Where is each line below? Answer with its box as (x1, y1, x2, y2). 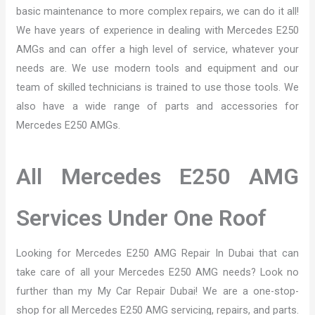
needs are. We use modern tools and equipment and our (15, 61, 300, 75)
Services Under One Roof (15, 204, 266, 231)
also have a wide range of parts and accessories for (15, 99, 300, 112)
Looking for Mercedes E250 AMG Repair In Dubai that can (15, 246, 300, 259)
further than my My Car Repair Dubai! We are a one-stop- (15, 284, 300, 297)
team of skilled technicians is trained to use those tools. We (15, 80, 300, 94)
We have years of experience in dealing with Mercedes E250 (15, 23, 300, 37)
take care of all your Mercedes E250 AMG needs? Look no (15, 265, 300, 278)
